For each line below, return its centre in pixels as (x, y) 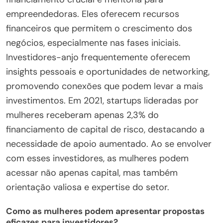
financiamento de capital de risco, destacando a (105, 129)
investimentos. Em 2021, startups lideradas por (102, 100)
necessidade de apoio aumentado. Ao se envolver (109, 144)
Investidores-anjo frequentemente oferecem (98, 57)
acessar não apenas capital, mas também (92, 172)
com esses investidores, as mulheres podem (97, 158)
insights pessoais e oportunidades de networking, (108, 71)
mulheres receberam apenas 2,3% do (82, 115)
